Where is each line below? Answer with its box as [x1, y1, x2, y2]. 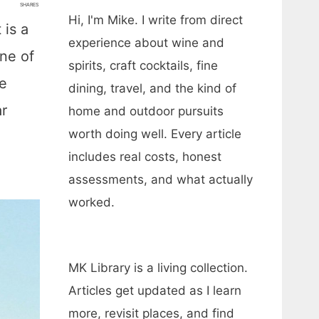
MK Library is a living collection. [68, 261, 248, 275]
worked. [68, 195, 115, 209]
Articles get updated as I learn [68, 283, 241, 298]
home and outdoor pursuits [68, 104, 224, 118]
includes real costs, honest [68, 150, 221, 164]
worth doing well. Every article [68, 127, 241, 141]
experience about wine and [68, 36, 224, 50]
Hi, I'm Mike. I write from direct [68, 13, 243, 27]
